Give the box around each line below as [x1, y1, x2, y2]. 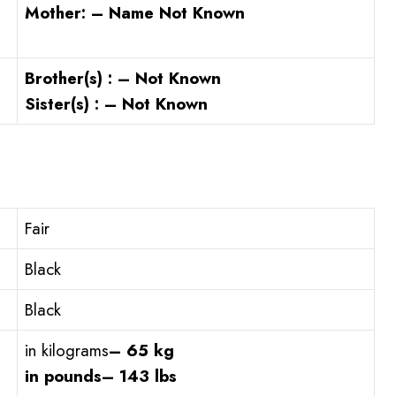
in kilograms [25, 339, 109, 363]
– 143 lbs [102, 364, 177, 389]
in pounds [25, 364, 102, 389]
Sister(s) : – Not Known [25, 92, 208, 117]
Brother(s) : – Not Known [25, 66, 221, 91]
